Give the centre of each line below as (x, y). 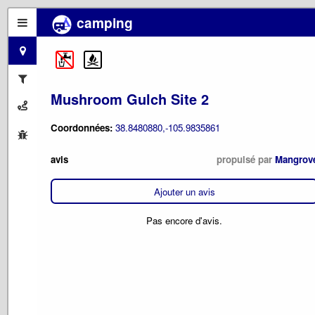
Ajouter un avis (184, 191)
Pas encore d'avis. (184, 220)
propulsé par (246, 160)
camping (103, 22)
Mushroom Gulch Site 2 (130, 98)
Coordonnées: (83, 127)
